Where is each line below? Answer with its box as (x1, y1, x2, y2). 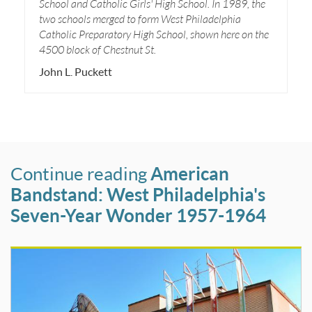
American (150, 162, 229, 185)
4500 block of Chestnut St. (39, 42, 156, 56)
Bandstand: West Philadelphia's (10, 183, 265, 206)
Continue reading (10, 162, 150, 185)
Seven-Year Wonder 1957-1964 (10, 204, 266, 227)
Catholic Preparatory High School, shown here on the (39, 27, 269, 41)
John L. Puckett (39, 65, 112, 79)
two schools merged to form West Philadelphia (39, 12, 241, 26)
